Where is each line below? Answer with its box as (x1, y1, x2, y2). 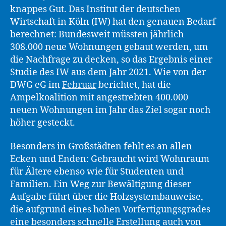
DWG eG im (10, 79, 62, 91)
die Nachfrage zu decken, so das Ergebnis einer (10, 53, 212, 66)
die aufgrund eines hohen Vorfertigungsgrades (10, 204, 210, 215)
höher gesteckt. (10, 117, 75, 129)
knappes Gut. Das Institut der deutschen (10, 3, 181, 15)
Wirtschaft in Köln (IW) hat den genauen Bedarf (10, 16, 216, 28)
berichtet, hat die (96, 79, 171, 91)
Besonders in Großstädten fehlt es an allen (10, 141, 192, 152)
